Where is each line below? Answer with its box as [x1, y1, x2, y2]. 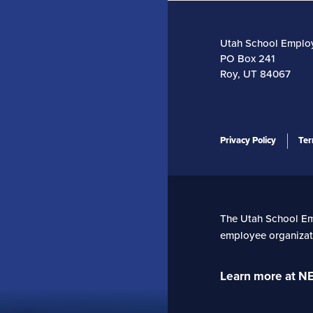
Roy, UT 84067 [220, 67, 291, 80]
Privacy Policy [220, 134, 276, 146]
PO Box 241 [220, 52, 275, 65]
